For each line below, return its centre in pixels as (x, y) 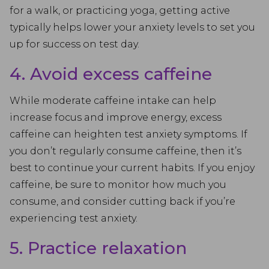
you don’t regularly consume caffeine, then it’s (125, 151)
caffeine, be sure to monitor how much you (118, 185)
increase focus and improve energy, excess (116, 117)
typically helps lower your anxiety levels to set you (132, 27)
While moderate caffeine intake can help (113, 101)
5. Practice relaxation (98, 248)
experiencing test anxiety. (74, 218)
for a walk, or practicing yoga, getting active (120, 11)
